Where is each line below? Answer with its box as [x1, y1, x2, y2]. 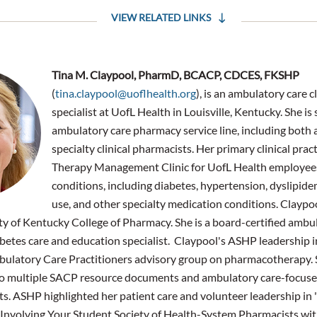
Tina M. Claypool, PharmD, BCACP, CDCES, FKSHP [52, 68, 299, 81]
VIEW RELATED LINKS [111, 11, 211, 23]
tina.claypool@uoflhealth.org [55, 86, 196, 100]
